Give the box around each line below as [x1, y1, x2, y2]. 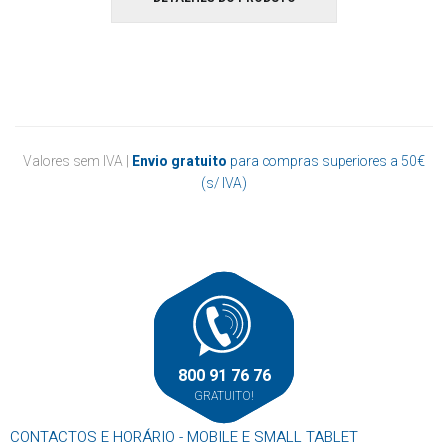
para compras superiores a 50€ [227, 151, 425, 172]
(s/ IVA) [201, 173, 247, 194]
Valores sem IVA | [23, 151, 132, 172]
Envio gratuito [132, 151, 227, 172]
